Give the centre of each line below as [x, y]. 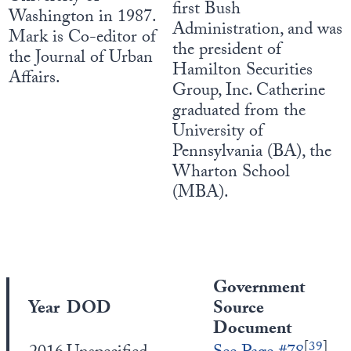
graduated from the [239, 112]
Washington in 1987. [82, 18]
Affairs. [34, 80]
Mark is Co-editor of [82, 39]
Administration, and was [257, 31]
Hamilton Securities [242, 72]
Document [253, 330]
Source [239, 310]
